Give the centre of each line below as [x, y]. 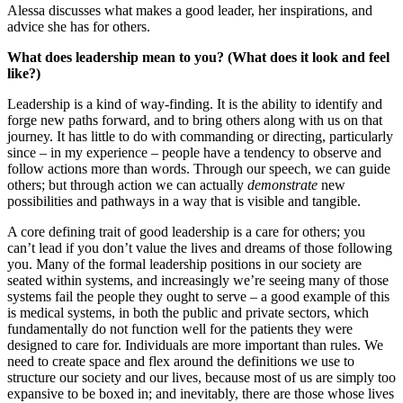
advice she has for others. [79, 26]
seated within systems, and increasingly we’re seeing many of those [198, 280]
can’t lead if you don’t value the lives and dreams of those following [200, 247]
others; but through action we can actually [127, 184]
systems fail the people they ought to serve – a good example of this [198, 296]
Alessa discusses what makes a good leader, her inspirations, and [190, 10]
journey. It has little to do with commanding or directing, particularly [200, 136]
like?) [24, 73]
